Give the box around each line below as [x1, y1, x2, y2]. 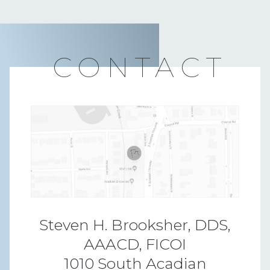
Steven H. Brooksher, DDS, [39, 215, 231, 234]
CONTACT [52, 49, 227, 84]
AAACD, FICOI [84, 234, 186, 253]
